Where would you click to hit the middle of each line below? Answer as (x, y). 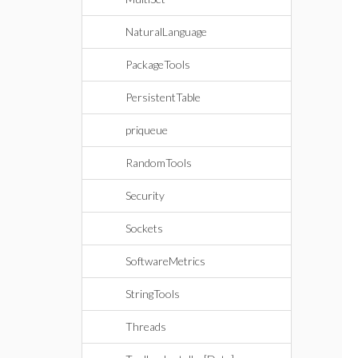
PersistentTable (163, 97)
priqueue (147, 130)
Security (145, 195)
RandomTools (159, 163)
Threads (146, 326)
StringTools (153, 294)
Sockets (144, 228)
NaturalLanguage (166, 32)
